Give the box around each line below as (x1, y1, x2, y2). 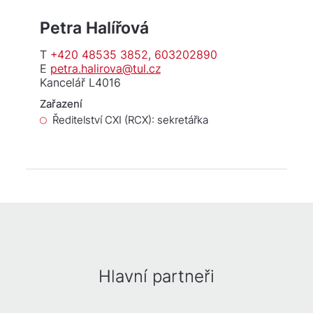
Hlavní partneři (99, 266, 214, 287)
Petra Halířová (39, 18, 149, 38)
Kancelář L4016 (39, 75, 121, 90)
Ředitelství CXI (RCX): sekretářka (52, 113, 208, 127)
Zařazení (39, 97, 82, 111)
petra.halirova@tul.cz (50, 61, 161, 76)
